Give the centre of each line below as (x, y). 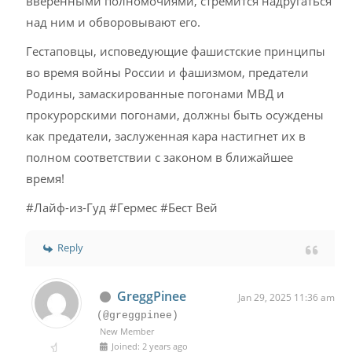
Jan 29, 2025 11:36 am (286, 297)
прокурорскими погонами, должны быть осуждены (175, 115)
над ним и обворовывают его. (114, 22)
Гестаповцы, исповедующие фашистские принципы (176, 51)
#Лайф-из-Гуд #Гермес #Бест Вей (122, 207)
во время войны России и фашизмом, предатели (168, 72)
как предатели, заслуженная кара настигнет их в (166, 136)
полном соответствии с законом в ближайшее (160, 157)
